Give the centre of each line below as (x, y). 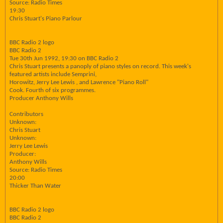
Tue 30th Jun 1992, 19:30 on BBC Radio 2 (64, 58)
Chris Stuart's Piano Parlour (46, 19)
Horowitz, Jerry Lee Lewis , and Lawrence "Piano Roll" (79, 82)
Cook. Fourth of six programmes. (53, 90)
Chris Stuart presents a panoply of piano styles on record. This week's (100, 66)
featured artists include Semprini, (53, 74)
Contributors (26, 114)
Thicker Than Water (35, 186)
